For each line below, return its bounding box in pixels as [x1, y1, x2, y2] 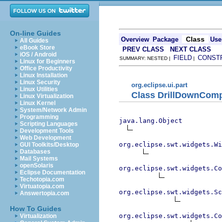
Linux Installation [20, 72, 67, 79]
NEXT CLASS [170, 46, 211, 53]
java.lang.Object [119, 116, 182, 124]
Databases [20, 148, 51, 155]
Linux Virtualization [20, 93, 73, 100]
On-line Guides [10, 29, 61, 37]
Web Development [20, 134, 71, 141]
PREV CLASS [122, 46, 164, 53]
